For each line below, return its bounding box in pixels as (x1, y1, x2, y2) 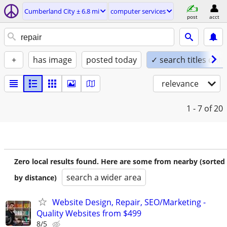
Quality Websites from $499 (36, 208, 141, 219)
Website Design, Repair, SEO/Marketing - (52, 197, 206, 208)
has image (33, 54, 72, 65)
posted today (86, 54, 137, 65)
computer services (110, 7, 166, 16)
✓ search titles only (151, 54, 224, 65)
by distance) (14, 173, 57, 182)
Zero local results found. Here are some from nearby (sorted (14, 157, 225, 166)
